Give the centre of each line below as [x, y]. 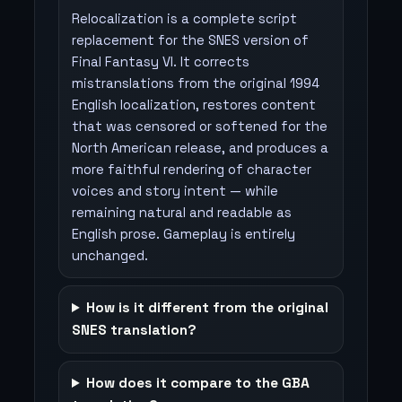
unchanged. [110, 256]
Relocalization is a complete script [184, 19]
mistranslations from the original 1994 [196, 83]
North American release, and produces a [200, 148]
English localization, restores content [194, 105]
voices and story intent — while [175, 191]
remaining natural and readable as [182, 213]
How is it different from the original [208, 308]
